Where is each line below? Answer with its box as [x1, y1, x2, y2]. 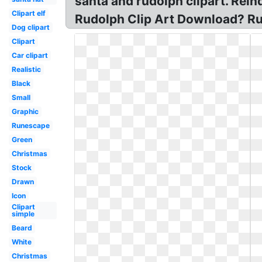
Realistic [11, 65, 41, 74]
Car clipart [11, 51, 48, 60]
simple [11, 209, 35, 218]
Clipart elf [11, 9, 46, 18]
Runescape [11, 121, 50, 130]
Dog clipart [11, 23, 50, 32]
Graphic [11, 107, 39, 116]
